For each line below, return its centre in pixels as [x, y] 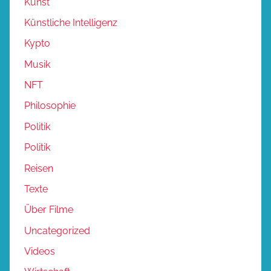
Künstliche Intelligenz [71, 22]
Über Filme [49, 210]
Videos [40, 252]
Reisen [39, 168]
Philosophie [50, 106]
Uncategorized [57, 230]
